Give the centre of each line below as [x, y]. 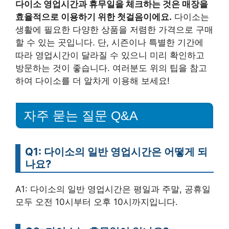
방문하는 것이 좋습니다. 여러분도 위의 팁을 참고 [111, 68]
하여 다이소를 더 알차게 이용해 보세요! [93, 81]
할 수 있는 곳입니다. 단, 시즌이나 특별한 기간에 [109, 43]
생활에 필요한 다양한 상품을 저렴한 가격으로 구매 [114, 30]
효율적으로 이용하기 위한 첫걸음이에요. [94, 17]
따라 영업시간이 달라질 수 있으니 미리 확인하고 [110, 55]
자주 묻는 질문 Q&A [81, 116]
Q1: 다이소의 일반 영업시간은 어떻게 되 [116, 152]
